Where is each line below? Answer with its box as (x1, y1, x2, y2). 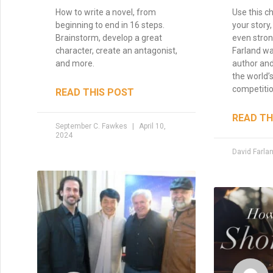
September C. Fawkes (55, 121, 129, 130)
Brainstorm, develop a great (55, 32, 162, 43)
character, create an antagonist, (55, 45, 177, 55)
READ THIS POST (55, 86, 134, 98)
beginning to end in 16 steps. (55, 19, 165, 30)
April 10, (137, 121, 166, 130)
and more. (55, 58, 94, 68)
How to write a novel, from (55, 7, 156, 17)
